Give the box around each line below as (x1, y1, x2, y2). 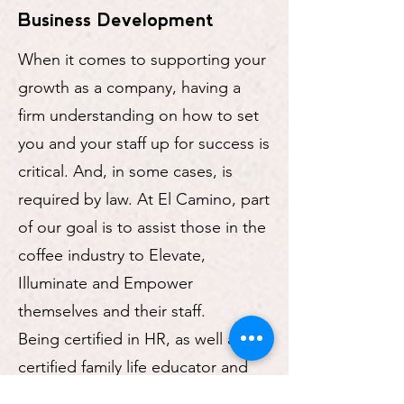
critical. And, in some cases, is (18, 161, 233, 182)
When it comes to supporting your (18, 50, 266, 70)
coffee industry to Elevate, (18, 245, 206, 266)
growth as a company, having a (18, 78, 241, 98)
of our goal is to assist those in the (18, 217, 266, 238)
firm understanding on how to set (18, 106, 259, 126)
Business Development (18, 10, 214, 31)
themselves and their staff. (18, 301, 206, 322)
